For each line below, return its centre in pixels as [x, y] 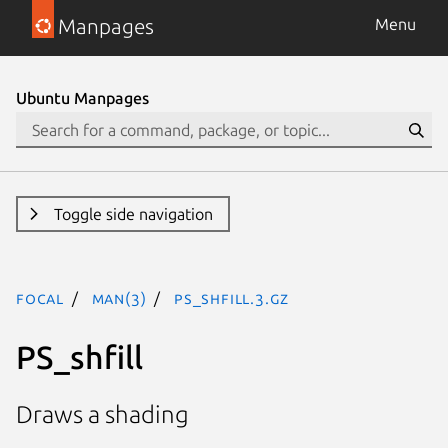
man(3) [119, 298]
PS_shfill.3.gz [232, 298]
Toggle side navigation [133, 214]
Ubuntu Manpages [82, 98]
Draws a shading [102, 415]
